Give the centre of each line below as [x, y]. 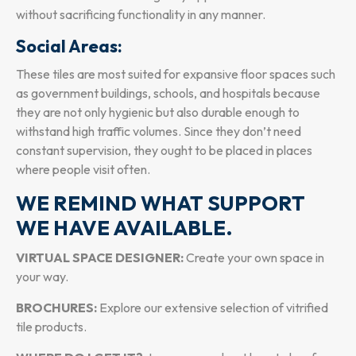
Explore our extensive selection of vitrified [213, 308]
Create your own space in [254, 258]
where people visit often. [83, 170]
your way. [42, 277]
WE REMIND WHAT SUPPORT [161, 203]
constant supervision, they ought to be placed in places [164, 151]
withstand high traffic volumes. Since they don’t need [159, 132]
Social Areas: [71, 46]
